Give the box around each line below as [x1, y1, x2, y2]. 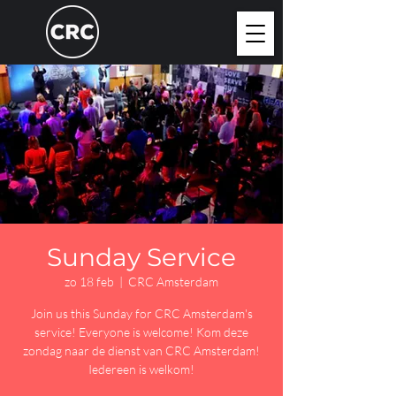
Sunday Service [47, 242, 236, 272]
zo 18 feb [65, 274, 114, 289]
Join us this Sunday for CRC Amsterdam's [30, 306, 253, 321]
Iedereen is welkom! [88, 362, 194, 377]
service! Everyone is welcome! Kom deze [34, 324, 248, 339]
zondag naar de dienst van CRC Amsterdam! [23, 343, 260, 358]
